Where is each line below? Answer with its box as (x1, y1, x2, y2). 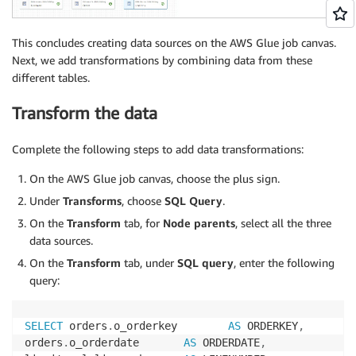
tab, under (121, 255, 177, 269)
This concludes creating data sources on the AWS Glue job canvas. (12, 35, 336, 49)
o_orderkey (114, 319, 228, 332)
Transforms (63, 193, 122, 207)
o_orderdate (69, 335, 184, 349)
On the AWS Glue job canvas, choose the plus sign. (29, 171, 280, 185)
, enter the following (234, 255, 335, 269)
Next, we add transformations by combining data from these (12, 52, 312, 67)
